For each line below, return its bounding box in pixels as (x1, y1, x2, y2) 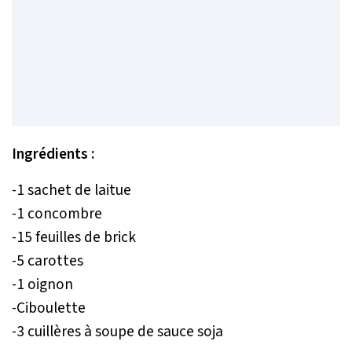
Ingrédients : (12, 143, 94, 166)
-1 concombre (12, 203, 102, 225)
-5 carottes (12, 250, 83, 273)
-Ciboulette (12, 297, 89, 320)
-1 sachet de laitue (12, 179, 131, 202)
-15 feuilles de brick (12, 226, 136, 249)
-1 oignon (12, 273, 73, 296)
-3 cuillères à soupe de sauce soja (12, 321, 223, 343)
